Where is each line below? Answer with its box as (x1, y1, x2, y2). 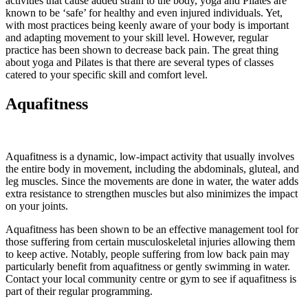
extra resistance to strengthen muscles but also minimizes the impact (5, 188, 298, 200)
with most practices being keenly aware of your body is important (5, 19, 289, 32)
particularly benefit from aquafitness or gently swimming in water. (5, 261, 290, 273)
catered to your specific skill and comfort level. (5, 69, 208, 81)
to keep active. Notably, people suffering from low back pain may (5, 248, 289, 261)
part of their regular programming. (5, 285, 153, 298)
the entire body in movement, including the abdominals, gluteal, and (5, 163, 299, 175)
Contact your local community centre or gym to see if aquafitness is (5, 273, 296, 285)
